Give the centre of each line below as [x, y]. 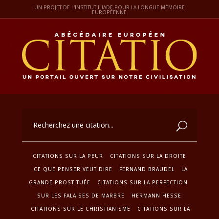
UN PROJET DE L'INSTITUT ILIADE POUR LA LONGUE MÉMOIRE [109, 7]
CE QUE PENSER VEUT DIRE [73, 169]
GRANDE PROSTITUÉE [59, 182]
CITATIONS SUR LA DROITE [148, 156]
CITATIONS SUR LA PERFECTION [142, 182]
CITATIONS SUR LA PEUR [68, 156]
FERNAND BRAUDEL [147, 169]
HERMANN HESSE [157, 195]
